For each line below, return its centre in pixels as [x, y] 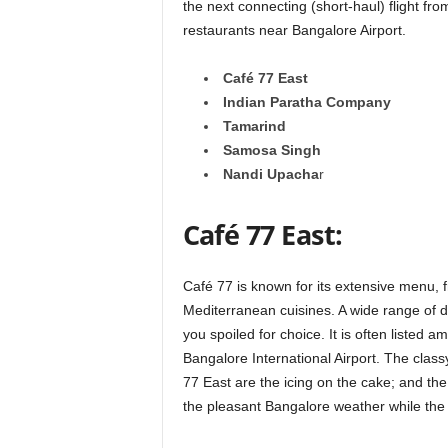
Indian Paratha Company [306, 102]
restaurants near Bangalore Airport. [294, 30]
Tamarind [254, 126]
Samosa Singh [271, 150]
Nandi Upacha [270, 174]
